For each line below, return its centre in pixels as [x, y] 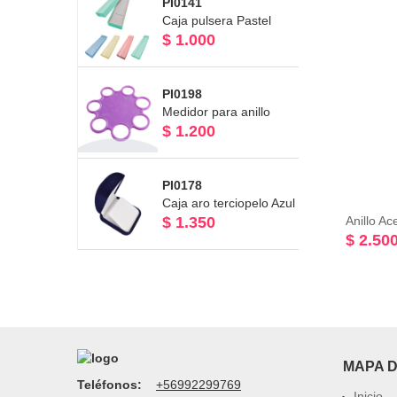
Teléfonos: [109, 385]
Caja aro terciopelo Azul [229, 203]
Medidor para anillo [216, 112]
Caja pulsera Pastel [217, 20]
